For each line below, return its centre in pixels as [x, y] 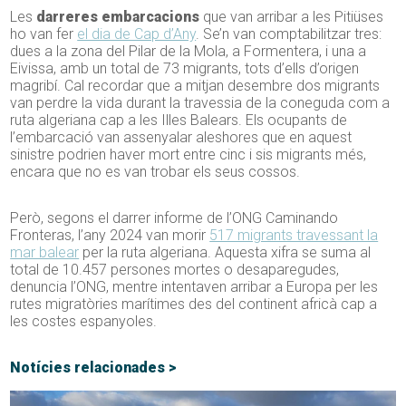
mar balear [45, 253]
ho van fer [44, 34]
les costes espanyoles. [84, 322]
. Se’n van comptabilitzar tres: [289, 34]
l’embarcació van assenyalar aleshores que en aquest [181, 138]
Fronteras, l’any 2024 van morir [110, 236]
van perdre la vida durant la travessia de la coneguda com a [200, 103]
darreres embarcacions [118, 17]
